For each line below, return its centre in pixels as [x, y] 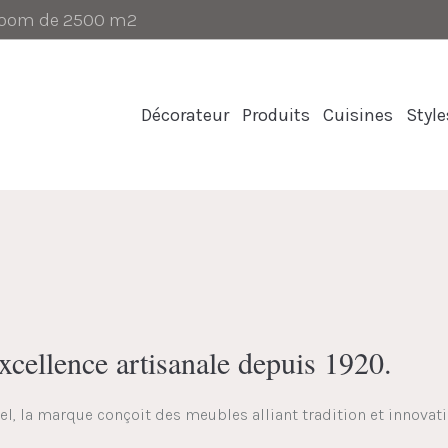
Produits [276, 115]
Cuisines [358, 115]
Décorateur [185, 115]
